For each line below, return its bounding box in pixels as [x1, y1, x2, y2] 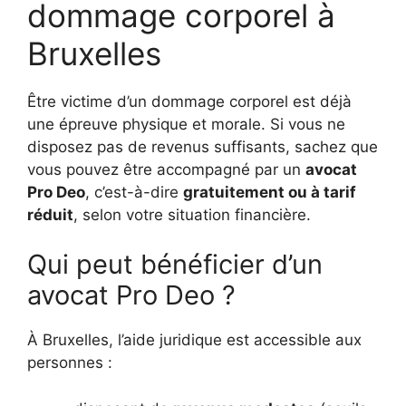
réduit [27, 205, 73, 224]
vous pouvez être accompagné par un [27, 159, 305, 179]
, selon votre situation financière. [73, 205, 311, 224]
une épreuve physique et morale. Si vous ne [27, 114, 345, 133]
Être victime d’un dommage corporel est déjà [27, 92, 352, 111]
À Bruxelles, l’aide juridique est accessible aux [27, 331, 362, 349]
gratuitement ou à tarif [183, 182, 356, 201]
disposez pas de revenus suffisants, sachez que [27, 137, 378, 156]
